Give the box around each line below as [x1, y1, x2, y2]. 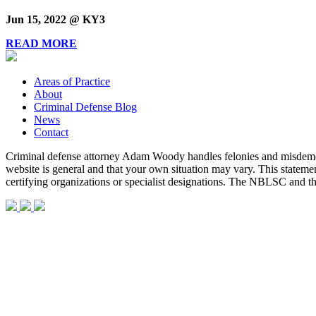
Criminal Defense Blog [34, 101, 137, 114]
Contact [34, 126, 68, 139]
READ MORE [6, 37, 77, 50]
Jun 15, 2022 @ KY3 [6, 13, 105, 26]
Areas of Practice [34, 75, 110, 88]
